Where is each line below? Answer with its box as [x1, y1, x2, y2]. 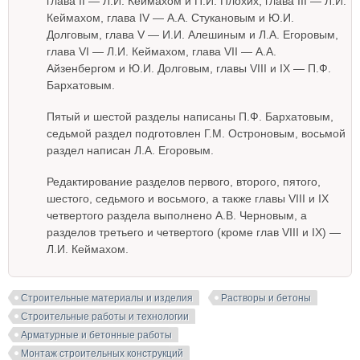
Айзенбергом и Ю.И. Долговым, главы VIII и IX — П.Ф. [47, 62, 331, 75]
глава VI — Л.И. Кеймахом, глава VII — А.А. [47, 45, 276, 58]
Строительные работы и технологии [21, 311, 189, 322]
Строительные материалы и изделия [21, 292, 193, 304]
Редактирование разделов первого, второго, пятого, [47, 175, 321, 188]
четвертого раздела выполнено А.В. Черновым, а [47, 209, 307, 222]
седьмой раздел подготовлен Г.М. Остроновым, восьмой [47, 127, 346, 140]
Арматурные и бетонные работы [21, 329, 172, 341]
